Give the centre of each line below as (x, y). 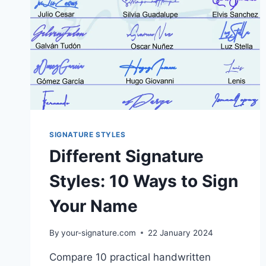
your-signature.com (99, 232)
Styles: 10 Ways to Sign (144, 181)
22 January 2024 (181, 232)
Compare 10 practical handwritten (130, 257)
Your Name (94, 206)
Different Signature (126, 156)
